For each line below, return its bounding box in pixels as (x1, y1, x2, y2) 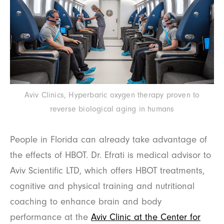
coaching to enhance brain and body (10, 195, 161, 207)
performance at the (10, 211, 91, 222)
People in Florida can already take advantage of (10, 133, 207, 145)
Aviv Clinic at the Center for (91, 211, 200, 222)
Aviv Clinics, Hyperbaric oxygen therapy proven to (24, 90, 200, 99)
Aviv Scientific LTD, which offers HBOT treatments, (10, 164, 204, 176)
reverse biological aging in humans (49, 104, 174, 113)
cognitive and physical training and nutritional (10, 180, 194, 191)
